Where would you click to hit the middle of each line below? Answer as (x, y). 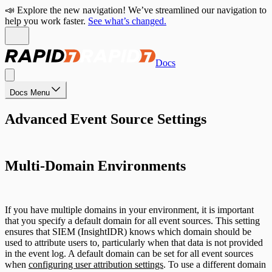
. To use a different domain (215, 264)
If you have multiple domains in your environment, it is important (129, 209)
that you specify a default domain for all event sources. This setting (132, 220)
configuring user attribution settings (96, 264)
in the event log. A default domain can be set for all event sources (129, 253)
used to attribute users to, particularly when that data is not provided (134, 242)
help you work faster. (45, 21)
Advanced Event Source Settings (106, 119)
